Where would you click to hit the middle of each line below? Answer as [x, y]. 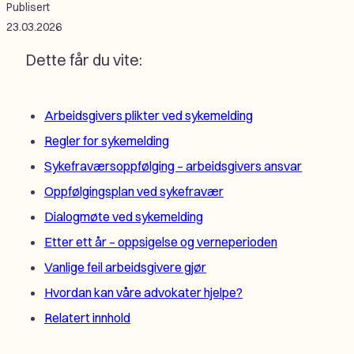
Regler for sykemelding [107, 141]
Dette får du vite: [84, 59]
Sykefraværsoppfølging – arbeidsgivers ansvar [173, 166]
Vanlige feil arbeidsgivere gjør [125, 267]
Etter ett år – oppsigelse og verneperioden [161, 242]
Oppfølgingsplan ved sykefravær [134, 192]
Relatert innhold [87, 318]
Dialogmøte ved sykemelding [124, 217]
